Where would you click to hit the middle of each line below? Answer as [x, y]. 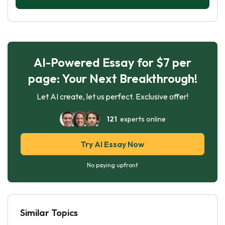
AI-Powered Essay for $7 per [113, 62]
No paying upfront [113, 165]
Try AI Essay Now [113, 144]
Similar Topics [49, 212]
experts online [141, 119]
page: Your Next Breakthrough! [113, 78]
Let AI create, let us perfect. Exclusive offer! [113, 96]
